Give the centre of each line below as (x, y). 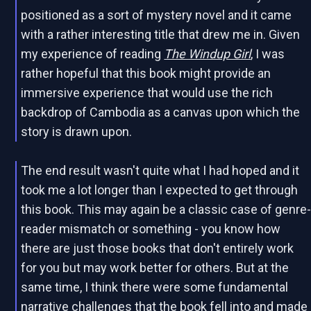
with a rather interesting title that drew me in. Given (161, 35)
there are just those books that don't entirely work (158, 249)
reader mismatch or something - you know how (151, 229)
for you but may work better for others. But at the (155, 268)
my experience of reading (93, 54)
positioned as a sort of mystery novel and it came (157, 15)
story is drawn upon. (77, 132)
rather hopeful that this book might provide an (146, 74)
